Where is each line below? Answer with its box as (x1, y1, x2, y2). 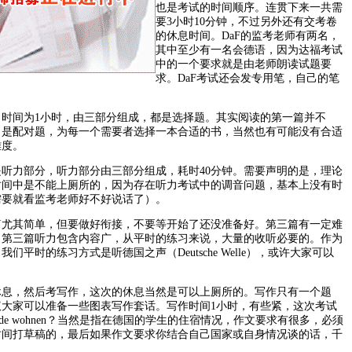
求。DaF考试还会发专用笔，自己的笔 (156, 72, 339, 84)
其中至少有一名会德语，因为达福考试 (156, 44, 343, 56)
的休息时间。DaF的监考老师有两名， (156, 30, 339, 42)
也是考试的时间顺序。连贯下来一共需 (156, 2, 343, 13)
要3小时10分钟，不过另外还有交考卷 (156, 16, 337, 27)
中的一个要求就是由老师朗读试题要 (156, 58, 332, 70)
